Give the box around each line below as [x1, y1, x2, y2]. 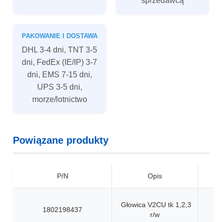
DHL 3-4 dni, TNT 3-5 [22, 45, 97, 54]
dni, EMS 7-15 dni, [27, 70, 92, 79]
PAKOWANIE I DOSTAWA [21, 32, 98, 40]
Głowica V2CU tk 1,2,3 [120, 201, 191, 209]
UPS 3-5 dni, [37, 82, 82, 91]
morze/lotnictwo [32, 95, 87, 104]
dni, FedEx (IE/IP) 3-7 [22, 57, 97, 66]
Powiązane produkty [13, 135, 109, 146]
